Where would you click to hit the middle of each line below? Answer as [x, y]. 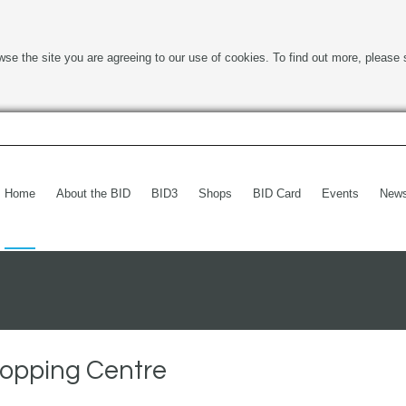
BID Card [277, 193]
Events [340, 193]
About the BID [93, 193]
